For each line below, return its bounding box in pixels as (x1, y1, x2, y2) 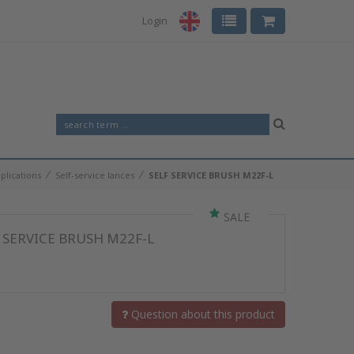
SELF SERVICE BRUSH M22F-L (149, 169, 273, 181)
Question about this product (128, 307, 275, 322)
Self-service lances (55, 169, 134, 181)
